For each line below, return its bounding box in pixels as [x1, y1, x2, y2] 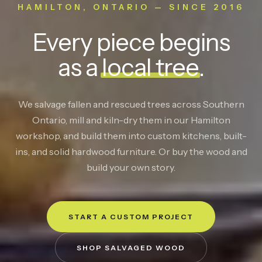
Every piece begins [32, 27, 230, 57]
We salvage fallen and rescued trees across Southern [18, 98, 244, 110]
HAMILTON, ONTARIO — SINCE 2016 [18, 2, 244, 12]
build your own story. [87, 161, 175, 173]
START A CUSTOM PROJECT [68, 212, 194, 221]
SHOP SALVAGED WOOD [77, 243, 185, 252]
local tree [102, 52, 199, 82]
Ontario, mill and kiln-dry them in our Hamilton [32, 113, 230, 126]
